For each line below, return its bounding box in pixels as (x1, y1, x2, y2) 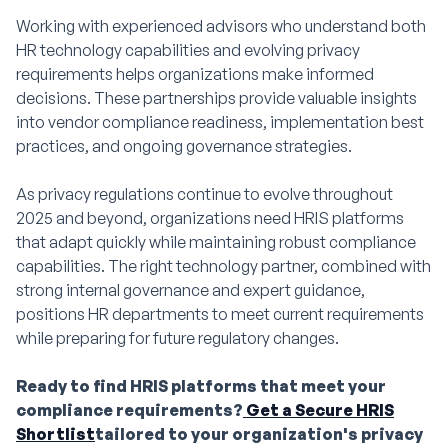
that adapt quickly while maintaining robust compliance (16, 232, 416, 252)
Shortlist (16, 424, 95, 444)
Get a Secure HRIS (243, 400, 394, 420)
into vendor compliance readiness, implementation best (16, 112, 424, 132)
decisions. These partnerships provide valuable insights (16, 88, 417, 108)
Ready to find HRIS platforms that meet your (16, 376, 386, 396)
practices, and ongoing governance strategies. (16, 136, 352, 156)
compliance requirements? (16, 400, 243, 420)
